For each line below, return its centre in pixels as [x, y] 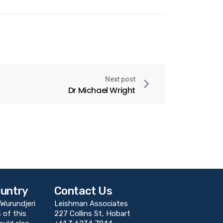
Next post [120, 79]
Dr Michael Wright [102, 90]
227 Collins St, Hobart [92, 213]
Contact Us [83, 191]
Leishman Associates [91, 203]
